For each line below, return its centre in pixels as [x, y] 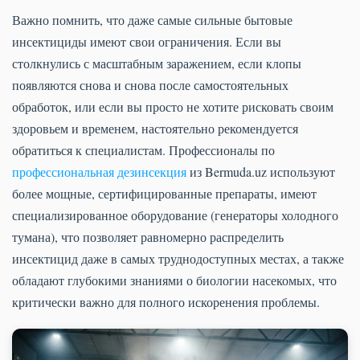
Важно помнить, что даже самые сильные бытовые [152, 19]
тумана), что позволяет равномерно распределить [148, 236]
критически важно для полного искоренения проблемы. [166, 301]
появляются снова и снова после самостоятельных [150, 84]
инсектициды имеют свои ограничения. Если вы [147, 41]
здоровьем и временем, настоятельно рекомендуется [155, 128]
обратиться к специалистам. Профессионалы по [143, 149]
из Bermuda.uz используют [261, 171]
